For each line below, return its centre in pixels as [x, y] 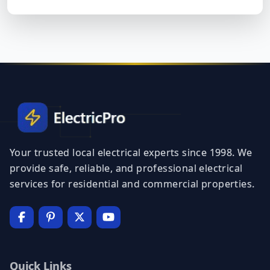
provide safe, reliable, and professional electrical [126, 129]
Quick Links [41, 227]
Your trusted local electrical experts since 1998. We [131, 113]
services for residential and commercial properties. [132, 145]
